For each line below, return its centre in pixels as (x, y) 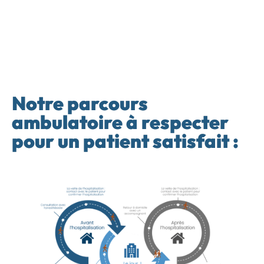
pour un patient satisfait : (125, 141)
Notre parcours (80, 103)
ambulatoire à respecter (120, 122)
